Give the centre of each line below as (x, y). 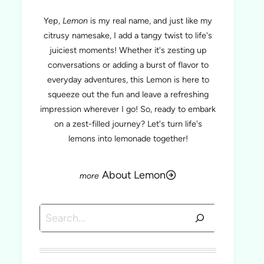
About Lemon (134, 175)
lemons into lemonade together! (128, 138)
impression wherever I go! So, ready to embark (128, 109)
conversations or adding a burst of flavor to (128, 65)
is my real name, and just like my (150, 21)
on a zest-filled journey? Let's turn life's (128, 124)
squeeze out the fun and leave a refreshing (128, 94)
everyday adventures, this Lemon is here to (128, 80)
